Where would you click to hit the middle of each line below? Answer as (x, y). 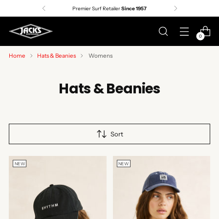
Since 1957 (134, 8)
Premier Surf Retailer (97, 8)
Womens (100, 56)
